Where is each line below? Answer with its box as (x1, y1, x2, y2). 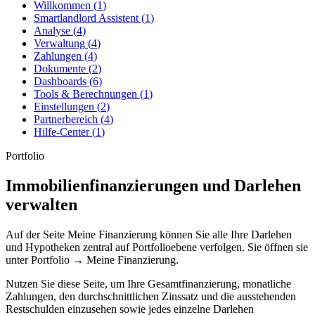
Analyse (34, 25, 70, 37)
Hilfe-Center (34, 126, 89, 139)
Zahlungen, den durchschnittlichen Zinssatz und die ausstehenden (6, 290, 296, 303)
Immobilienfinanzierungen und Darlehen (6, 176, 301, 195)
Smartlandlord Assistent (34, 12, 139, 25)
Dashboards (34, 75, 86, 88)
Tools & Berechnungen (34, 88, 137, 101)
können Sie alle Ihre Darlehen (157, 229, 292, 241)
